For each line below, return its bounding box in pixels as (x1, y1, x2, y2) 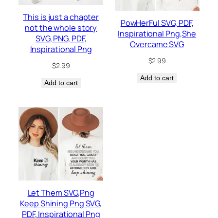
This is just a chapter (23, 11, 99, 22)
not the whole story (25, 22, 97, 33)
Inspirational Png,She (118, 28, 197, 39)
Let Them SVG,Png (27, 187, 94, 198)
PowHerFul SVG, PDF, (120, 17, 194, 28)
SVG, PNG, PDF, (35, 33, 87, 44)
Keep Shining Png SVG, (20, 198, 102, 209)
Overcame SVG (130, 38, 184, 50)
